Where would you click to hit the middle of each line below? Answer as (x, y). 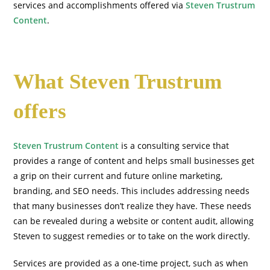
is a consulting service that (174, 146)
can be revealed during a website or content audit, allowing (134, 221)
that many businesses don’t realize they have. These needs (133, 206)
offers (40, 111)
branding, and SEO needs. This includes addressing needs (132, 191)
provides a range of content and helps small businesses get (134, 161)
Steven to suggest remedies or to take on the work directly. (132, 236)
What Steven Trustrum (118, 82)
